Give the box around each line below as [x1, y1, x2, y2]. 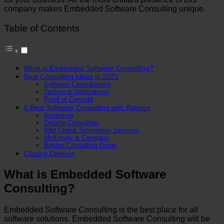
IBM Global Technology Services [44, 126, 139, 134]
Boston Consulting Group [44, 141, 116, 149]
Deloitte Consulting [44, 119, 98, 127]
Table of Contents [4, 23, 79, 34]
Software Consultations [44, 80, 111, 88]
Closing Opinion [24, 149, 74, 158]
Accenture [44, 111, 73, 119]
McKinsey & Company [44, 134, 109, 142]
